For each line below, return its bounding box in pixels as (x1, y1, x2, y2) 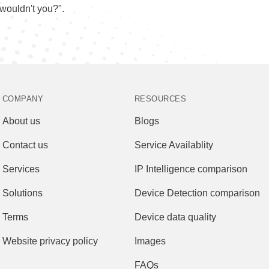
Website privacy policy (2, 236, 98, 246)
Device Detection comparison (134, 188, 260, 198)
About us (2, 116, 40, 126)
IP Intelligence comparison (134, 164, 247, 174)
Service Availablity (134, 140, 213, 150)
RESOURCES (134, 94, 187, 103)
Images (134, 236, 166, 246)
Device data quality (134, 212, 216, 222)
